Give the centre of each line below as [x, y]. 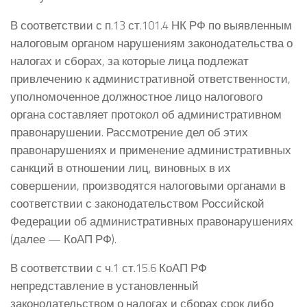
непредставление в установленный [105, 286]
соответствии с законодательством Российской [137, 203]
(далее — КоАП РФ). [63, 238]
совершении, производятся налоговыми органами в [148, 185]
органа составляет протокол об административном [146, 114]
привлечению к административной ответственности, [150, 78]
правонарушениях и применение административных [151, 149]
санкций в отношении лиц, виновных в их [121, 167]
